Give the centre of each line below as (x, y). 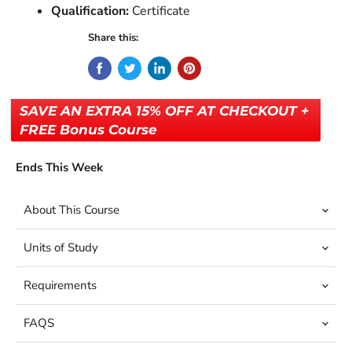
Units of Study (61, 248)
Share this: (113, 38)
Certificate (159, 11)
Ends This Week (59, 168)
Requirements (60, 286)
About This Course (71, 210)
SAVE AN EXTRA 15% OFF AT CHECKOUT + (164, 111)
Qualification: (90, 11)
